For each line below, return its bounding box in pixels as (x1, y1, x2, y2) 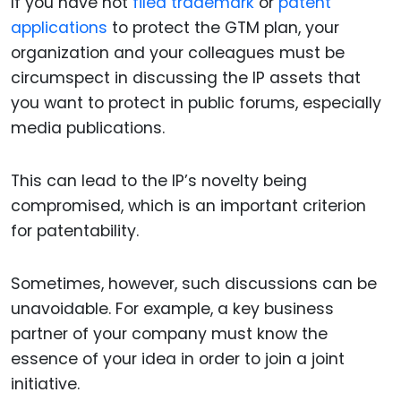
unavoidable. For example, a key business (11, 297, 334, 320)
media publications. (11, 117, 165, 140)
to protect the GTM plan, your (107, 17, 339, 39)
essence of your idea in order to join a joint (11, 347, 345, 370)
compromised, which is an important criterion (11, 194, 366, 217)
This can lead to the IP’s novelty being (11, 169, 307, 192)
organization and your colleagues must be (11, 42, 345, 64)
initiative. (11, 372, 80, 395)
